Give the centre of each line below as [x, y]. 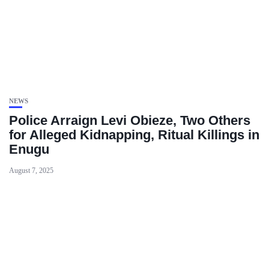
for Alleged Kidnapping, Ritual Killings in [134, 135]
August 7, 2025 [31, 171]
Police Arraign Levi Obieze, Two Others [130, 120]
